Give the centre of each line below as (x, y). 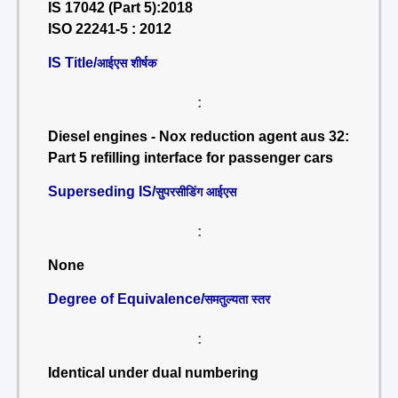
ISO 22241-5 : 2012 (110, 29)
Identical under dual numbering (153, 373)
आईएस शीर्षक (127, 63)
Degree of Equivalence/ (126, 299)
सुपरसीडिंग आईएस (196, 192)
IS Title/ (72, 63)
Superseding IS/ (102, 191)
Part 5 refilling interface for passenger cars (191, 158)
